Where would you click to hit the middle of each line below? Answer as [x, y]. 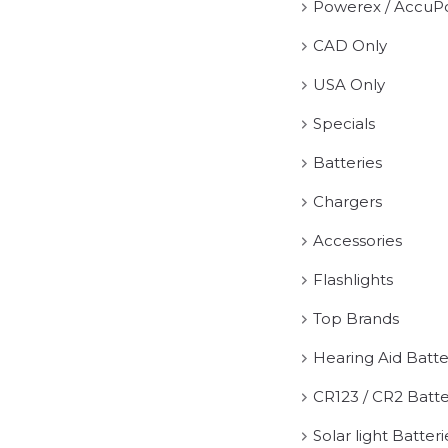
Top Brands [356, 318]
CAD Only [350, 45]
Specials [344, 123]
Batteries [348, 162]
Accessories [358, 240]
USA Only [349, 84]
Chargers [348, 201]
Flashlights [353, 279]
